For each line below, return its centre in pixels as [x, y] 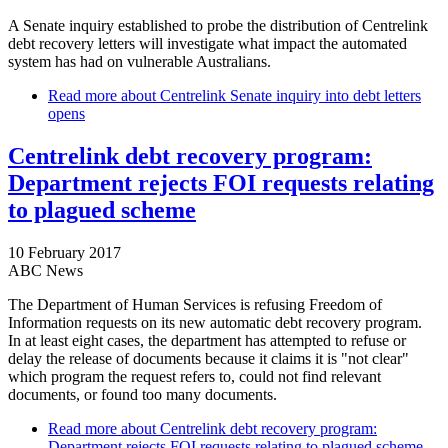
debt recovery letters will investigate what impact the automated [207, 43]
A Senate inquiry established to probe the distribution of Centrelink [218, 25]
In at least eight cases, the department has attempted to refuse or [207, 340]
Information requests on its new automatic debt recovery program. [215, 322]
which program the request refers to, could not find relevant [194, 376]
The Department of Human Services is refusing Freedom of [195, 304]
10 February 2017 [64, 252]
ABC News [45, 270]
